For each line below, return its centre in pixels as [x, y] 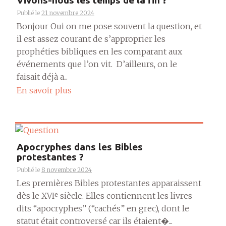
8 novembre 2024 [67, 170]
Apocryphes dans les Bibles [80, 147]
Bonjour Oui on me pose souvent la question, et [109, 26]
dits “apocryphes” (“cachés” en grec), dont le [103, 209]
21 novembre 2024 [68, 13]
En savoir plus [44, 90]
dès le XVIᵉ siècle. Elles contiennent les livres [104, 196]
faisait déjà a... [42, 77]
